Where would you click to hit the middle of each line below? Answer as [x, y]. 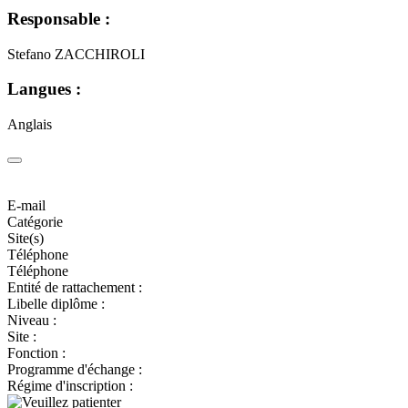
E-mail [26, 205]
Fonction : [36, 352]
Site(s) [25, 238]
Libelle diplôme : [56, 303]
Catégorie [35, 221]
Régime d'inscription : [70, 385]
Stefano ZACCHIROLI [76, 54]
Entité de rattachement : [75, 287]
